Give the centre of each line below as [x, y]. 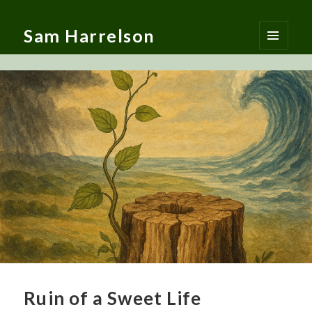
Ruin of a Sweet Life [113, 298]
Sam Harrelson [89, 36]
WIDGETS [279, 84]
